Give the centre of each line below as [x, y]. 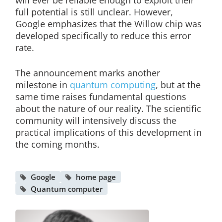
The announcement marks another [87, 73]
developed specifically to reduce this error [103, 36]
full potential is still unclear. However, [94, 12]
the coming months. [57, 144]
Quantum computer [66, 189]
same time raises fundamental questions [101, 97]
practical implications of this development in [108, 132]
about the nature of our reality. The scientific [108, 109]
